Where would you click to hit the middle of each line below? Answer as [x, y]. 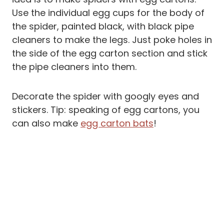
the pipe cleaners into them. [74, 67]
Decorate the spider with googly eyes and [105, 96]
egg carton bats [117, 123]
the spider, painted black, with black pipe [103, 26]
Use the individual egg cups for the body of [108, 13]
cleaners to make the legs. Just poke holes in [112, 40]
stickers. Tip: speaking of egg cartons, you [106, 110]
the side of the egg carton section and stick [110, 53]
